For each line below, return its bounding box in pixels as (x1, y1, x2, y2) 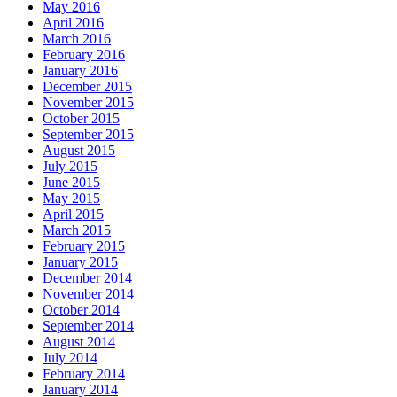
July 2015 (43, 158, 97, 174)
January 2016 (43, 62, 118, 78)
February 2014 (43, 365, 125, 381)
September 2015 (43, 126, 134, 142)
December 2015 (43, 78, 132, 94)
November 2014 (43, 285, 134, 301)
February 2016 (43, 46, 125, 62)
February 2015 (43, 237, 125, 253)
